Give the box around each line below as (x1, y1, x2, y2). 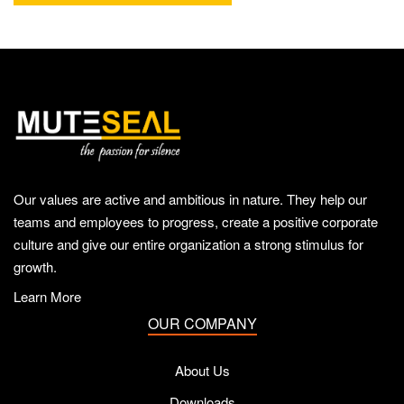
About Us (174, 360, 230, 380)
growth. (14, 256, 57, 276)
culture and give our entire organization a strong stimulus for (14, 234, 363, 253)
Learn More (14, 286, 81, 306)
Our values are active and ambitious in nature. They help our (14, 188, 367, 208)
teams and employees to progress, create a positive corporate (14, 211, 378, 231)
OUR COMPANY (147, 312, 257, 334)
